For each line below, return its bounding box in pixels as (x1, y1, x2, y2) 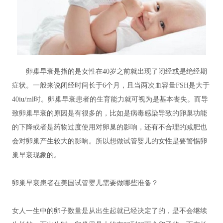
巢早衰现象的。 (12, 151, 61, 159)
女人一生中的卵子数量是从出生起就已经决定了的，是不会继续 (12, 207, 207, 215)
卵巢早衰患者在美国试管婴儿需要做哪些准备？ (12, 179, 158, 187)
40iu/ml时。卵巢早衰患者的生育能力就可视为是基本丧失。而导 (12, 96, 208, 104)
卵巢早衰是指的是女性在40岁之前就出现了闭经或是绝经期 (26, 68, 207, 76)
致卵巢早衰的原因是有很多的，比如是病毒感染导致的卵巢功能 (12, 110, 207, 117)
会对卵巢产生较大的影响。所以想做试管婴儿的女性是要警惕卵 (12, 137, 207, 145)
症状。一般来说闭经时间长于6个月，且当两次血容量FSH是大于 (12, 82, 210, 90)
